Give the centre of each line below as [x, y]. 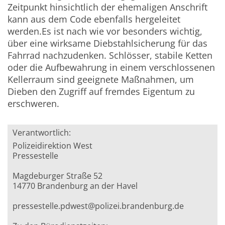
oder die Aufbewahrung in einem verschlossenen [111, 68]
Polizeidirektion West [53, 146]
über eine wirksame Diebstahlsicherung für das [108, 43]
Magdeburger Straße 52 [58, 176]
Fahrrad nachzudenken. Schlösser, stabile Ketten [110, 55]
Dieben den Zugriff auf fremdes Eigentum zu [101, 92]
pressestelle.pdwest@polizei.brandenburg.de [98, 206]
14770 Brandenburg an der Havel [75, 186]
